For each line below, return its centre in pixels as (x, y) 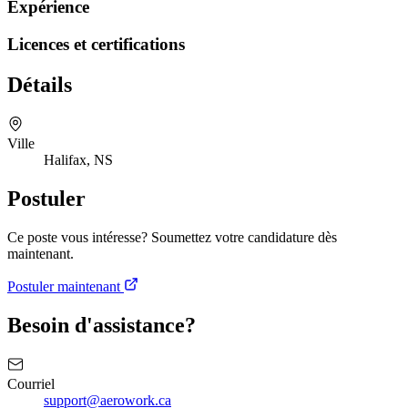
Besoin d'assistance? (102, 325)
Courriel (31, 383)
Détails (40, 84)
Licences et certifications (96, 45)
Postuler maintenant (66, 286)
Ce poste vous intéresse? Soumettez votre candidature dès (172, 237)
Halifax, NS (78, 159)
